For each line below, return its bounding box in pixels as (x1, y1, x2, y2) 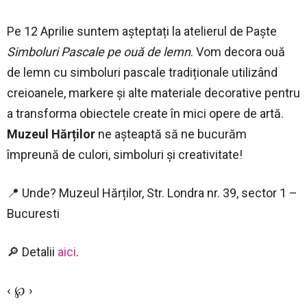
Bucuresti (7, 206, 60, 221)
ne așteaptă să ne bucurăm (95, 127, 247, 142)
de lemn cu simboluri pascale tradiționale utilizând (7, 65, 278, 80)
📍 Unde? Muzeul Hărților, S (7, 186, 154, 201)
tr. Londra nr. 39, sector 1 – (154, 186, 297, 201)
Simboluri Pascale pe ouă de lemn (7, 45, 191, 60)
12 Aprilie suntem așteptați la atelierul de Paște (24, 24, 277, 39)
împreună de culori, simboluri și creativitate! (7, 147, 243, 162)
